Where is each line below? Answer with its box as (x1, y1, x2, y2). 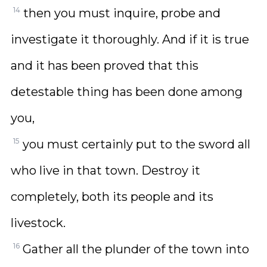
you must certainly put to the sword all (23, 137, 250, 151)
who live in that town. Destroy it (11, 163, 200, 178)
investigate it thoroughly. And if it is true (11, 32, 249, 46)
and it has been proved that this (11, 58, 198, 73)
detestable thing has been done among (11, 85, 243, 99)
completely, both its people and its (11, 190, 213, 204)
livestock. (11, 216, 66, 230)
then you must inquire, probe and (23, 6, 221, 20)
